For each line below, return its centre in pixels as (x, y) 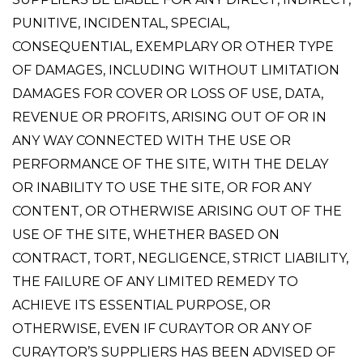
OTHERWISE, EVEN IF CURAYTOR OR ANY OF (162, 329)
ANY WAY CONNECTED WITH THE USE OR (152, 141)
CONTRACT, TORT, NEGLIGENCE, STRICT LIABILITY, (180, 258)
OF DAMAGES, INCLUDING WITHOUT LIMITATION (176, 70)
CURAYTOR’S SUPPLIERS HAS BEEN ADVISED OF (174, 352)
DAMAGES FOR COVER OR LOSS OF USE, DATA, (168, 94)
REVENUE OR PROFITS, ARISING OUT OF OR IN (169, 117)
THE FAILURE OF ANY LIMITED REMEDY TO (155, 282)
